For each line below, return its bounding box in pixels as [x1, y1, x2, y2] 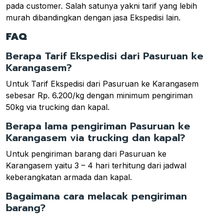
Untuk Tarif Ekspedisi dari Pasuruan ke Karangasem [6, 78, 199, 89]
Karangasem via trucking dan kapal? [6, 130, 185, 145]
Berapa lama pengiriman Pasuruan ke [6, 118, 190, 134]
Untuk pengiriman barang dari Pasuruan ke [6, 148, 166, 159]
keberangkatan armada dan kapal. [6, 172, 132, 182]
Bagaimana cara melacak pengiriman [6, 188, 187, 204]
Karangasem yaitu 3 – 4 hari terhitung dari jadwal [6, 160, 186, 170]
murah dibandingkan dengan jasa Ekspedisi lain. [6, 12, 181, 22]
